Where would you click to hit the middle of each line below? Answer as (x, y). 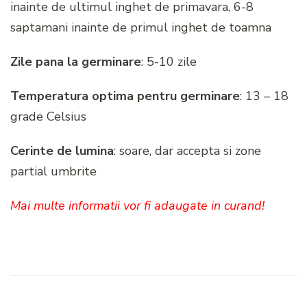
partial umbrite (53, 171)
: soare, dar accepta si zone (187, 150)
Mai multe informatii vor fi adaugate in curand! (137, 205)
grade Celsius (48, 116)
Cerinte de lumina (62, 150)
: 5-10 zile (169, 61)
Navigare (48, 286)
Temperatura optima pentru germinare (125, 96)
